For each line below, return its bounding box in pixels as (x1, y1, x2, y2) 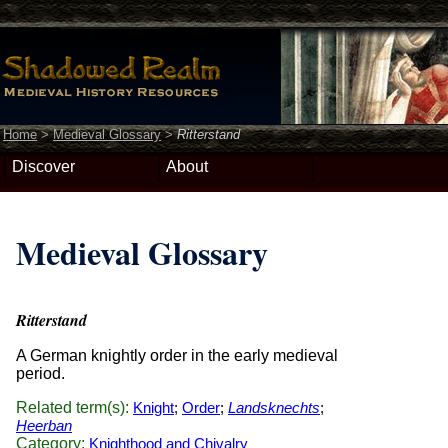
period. (16, 364, 65, 382)
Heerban (16, 416, 72, 434)
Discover (12, 158, 75, 175)
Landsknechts (228, 398, 320, 416)
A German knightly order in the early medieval (16, 346, 338, 364)
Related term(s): (16, 398, 129, 416)
